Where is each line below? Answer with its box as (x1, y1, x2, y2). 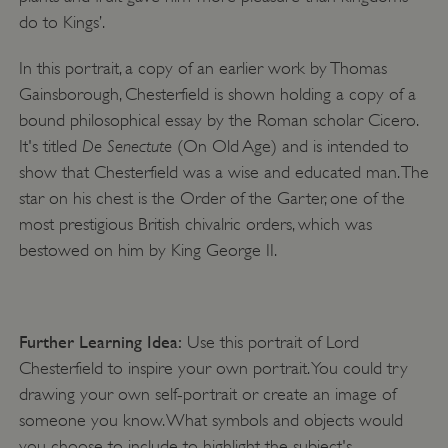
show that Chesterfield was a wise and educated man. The (18, 162, 429, 183)
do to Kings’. (18, 12, 105, 33)
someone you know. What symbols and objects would (18, 410, 403, 431)
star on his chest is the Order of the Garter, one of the (18, 188, 405, 209)
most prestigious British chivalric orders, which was (18, 214, 372, 235)
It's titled (18, 136, 82, 157)
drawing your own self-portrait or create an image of (18, 384, 396, 405)
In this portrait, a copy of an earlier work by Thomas (18, 58, 387, 79)
